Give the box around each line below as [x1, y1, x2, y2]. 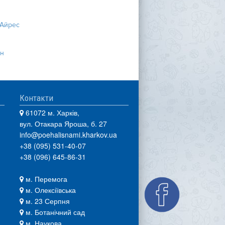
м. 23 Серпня [23, 196, 70, 206]
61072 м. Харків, [23, 107, 79, 118]
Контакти [19, 93, 53, 103]
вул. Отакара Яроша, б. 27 [19, 119, 107, 129]
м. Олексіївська [23, 185, 76, 195]
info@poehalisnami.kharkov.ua [19, 130, 117, 140]
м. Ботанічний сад [23, 207, 85, 217]
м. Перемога [23, 174, 67, 184]
